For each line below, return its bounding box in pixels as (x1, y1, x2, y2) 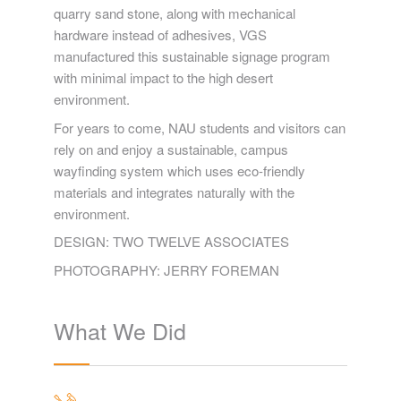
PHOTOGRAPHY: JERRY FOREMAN (54, 260, 279, 279)
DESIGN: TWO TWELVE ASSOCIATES (54, 232, 289, 252)
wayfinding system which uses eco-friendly (54, 160, 305, 180)
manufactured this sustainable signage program (54, 47, 330, 66)
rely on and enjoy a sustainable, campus (54, 139, 288, 158)
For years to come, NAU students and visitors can (54, 117, 346, 137)
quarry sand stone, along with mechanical (54, 4, 295, 23)
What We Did (54, 313, 186, 346)
